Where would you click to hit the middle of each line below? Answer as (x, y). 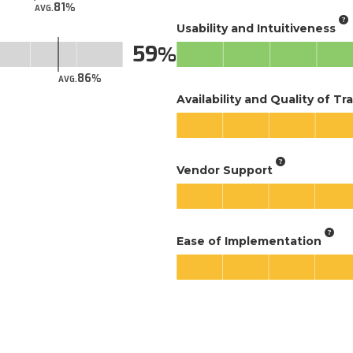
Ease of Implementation (249, 241)
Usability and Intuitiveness (256, 28)
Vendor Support (225, 170)
